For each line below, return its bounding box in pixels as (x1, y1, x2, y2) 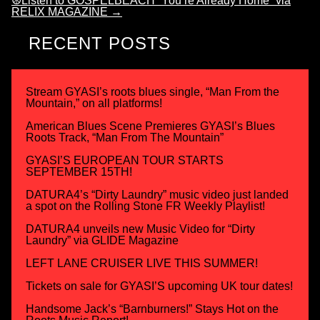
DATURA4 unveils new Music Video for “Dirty (26, 222, 255, 235)
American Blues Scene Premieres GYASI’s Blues (26, 119, 275, 132)
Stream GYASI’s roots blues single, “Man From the (26, 85, 279, 98)
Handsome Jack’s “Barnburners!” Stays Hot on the (26, 302, 279, 315)
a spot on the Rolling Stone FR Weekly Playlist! (26, 199, 265, 212)
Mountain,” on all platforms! (26, 96, 162, 109)
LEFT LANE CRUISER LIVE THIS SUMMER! (26, 256, 258, 269)
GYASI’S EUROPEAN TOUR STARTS (26, 154, 224, 166)
